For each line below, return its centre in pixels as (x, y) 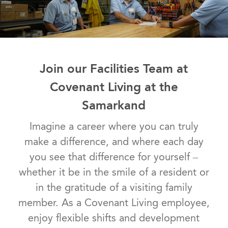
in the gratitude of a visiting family (114, 188)
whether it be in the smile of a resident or (114, 172)
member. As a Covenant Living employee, (114, 203)
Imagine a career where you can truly (114, 126)
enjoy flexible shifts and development (114, 218)
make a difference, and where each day (114, 142)
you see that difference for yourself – (114, 157)
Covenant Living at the (114, 87)
